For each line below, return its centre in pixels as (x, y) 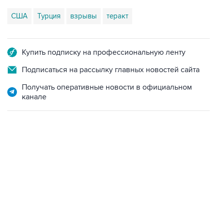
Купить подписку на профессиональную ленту (104, 52)
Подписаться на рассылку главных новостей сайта (111, 70)
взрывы (84, 16)
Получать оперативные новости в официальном (107, 87)
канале (34, 97)
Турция (49, 16)
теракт (117, 16)
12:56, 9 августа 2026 (38, 163)
